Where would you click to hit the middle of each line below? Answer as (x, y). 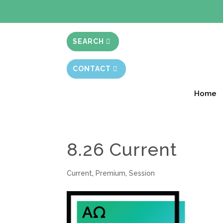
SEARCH (89, 41)
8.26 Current (122, 149)
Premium (111, 173)
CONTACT (92, 69)
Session (142, 173)
